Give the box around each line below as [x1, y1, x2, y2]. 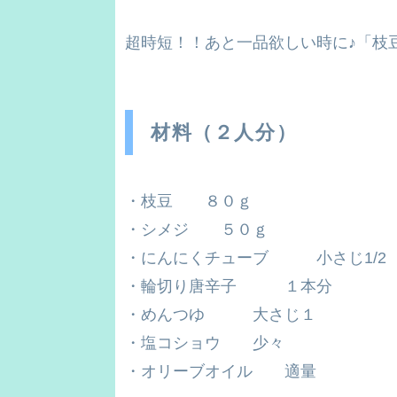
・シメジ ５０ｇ [125, 220, 269, 238]
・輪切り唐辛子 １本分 [125, 276, 332, 295]
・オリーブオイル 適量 [125, 362, 316, 380]
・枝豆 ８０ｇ [125, 191, 253, 210]
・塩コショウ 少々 [125, 333, 284, 352]
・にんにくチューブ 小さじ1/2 [125, 248, 386, 267]
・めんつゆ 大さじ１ [125, 305, 316, 323]
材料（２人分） [151, 121, 298, 144]
